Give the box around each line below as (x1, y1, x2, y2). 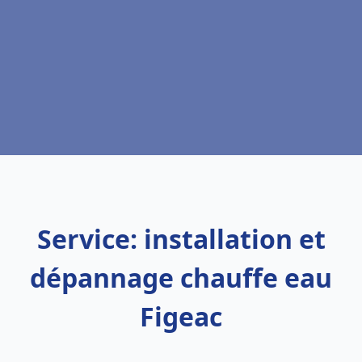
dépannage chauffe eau (30, 260, 332, 295)
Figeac (140, 299, 222, 334)
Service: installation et (36, 221, 326, 256)
